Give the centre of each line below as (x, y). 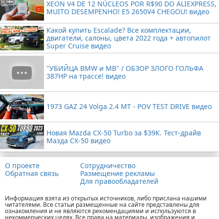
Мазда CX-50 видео (78, 140)
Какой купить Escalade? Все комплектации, (119, 30)
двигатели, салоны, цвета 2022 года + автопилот (129, 38)
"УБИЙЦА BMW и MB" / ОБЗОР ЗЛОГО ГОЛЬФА (125, 68)
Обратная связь (32, 174)
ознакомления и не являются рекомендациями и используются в (100, 211)
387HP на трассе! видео (86, 76)
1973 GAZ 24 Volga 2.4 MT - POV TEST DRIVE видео (129, 107)
